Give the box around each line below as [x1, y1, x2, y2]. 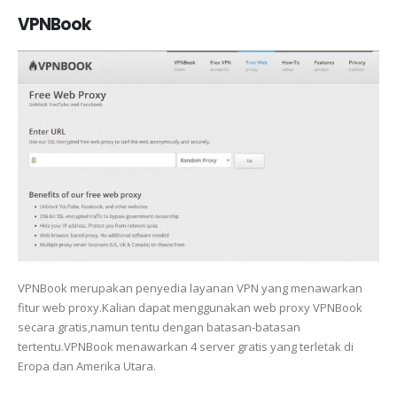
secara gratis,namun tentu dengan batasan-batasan [18, 318, 300, 335]
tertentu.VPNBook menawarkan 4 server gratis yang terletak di [18, 338, 354, 354]
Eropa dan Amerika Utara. [18, 357, 156, 374]
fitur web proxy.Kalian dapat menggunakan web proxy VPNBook [18, 299, 362, 315]
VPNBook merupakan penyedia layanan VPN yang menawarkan [18, 279, 362, 296]
